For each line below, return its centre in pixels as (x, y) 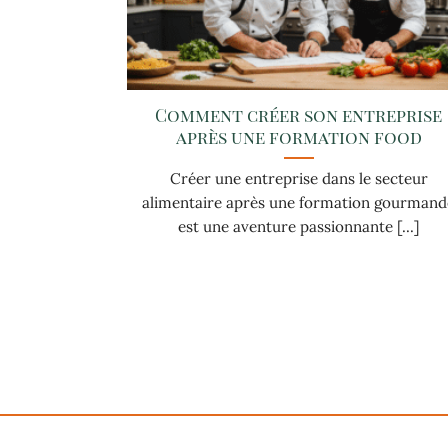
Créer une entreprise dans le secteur (298, 178)
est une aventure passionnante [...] (299, 226)
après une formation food (298, 136)
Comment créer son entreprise (299, 114)
